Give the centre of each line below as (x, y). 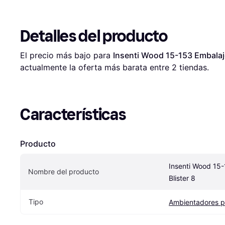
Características (73, 115)
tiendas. (193, 68)
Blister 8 (182, 178)
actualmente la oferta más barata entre (96, 68)
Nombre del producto (64, 172)
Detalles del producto (94, 36)
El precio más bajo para (67, 55)
